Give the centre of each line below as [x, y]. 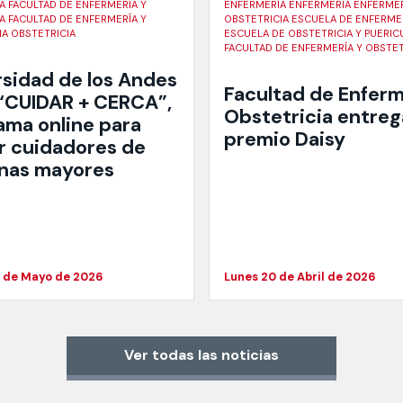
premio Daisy [285, 139]
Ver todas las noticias [201, 355]
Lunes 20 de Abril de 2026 [300, 276]
